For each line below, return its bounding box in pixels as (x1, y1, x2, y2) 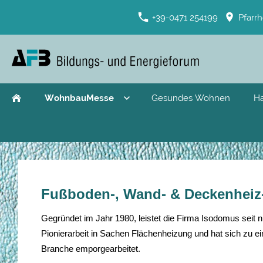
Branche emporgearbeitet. (41, 244, 140, 254)
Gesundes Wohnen (151, 93, 230, 103)
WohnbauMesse (45, 93, 114, 103)
